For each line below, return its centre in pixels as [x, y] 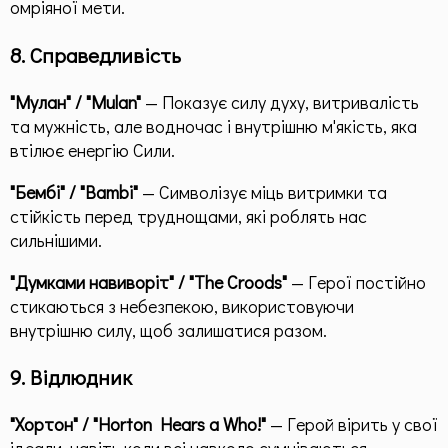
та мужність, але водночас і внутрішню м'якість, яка [213, 125]
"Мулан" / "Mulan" [75, 101]
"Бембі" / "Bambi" [74, 191]
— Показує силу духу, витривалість [280, 101]
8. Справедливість [95, 54]
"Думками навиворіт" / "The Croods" [148, 281]
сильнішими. [56, 239]
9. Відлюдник [71, 376]
